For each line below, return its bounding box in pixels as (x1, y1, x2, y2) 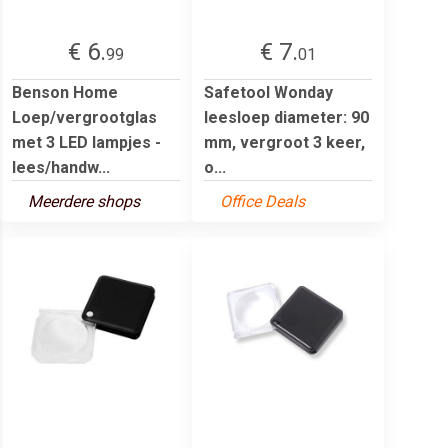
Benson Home (12, 82, 118, 102)
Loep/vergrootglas (12, 107, 157, 127)
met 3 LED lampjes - (12, 132, 161, 152)
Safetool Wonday (204, 82, 333, 102)
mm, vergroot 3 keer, (204, 132, 365, 152)
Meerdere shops (28, 191, 140, 211)
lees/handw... (12, 157, 110, 177)
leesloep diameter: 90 (204, 107, 369, 127)
